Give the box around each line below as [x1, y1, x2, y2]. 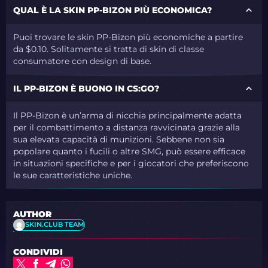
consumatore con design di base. [13, 56, 152, 66]
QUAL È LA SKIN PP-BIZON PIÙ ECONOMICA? [13, 5, 212, 15]
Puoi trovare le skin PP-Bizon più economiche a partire [13, 32, 243, 42]
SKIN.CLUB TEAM [25, 220, 85, 229]
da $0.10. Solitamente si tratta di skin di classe [13, 44, 205, 54]
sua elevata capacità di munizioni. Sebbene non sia [13, 134, 225, 144]
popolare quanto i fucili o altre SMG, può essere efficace [13, 146, 246, 156]
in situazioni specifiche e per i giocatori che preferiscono [13, 158, 249, 168]
